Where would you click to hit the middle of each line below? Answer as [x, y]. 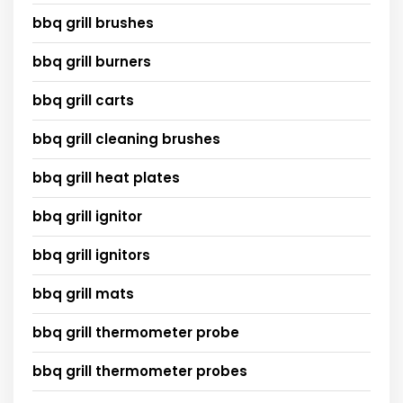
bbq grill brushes [93, 22]
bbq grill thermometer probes [140, 371]
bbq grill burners [92, 61]
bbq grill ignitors [91, 255]
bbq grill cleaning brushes [126, 139]
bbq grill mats [83, 293]
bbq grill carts [83, 100]
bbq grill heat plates [106, 177]
